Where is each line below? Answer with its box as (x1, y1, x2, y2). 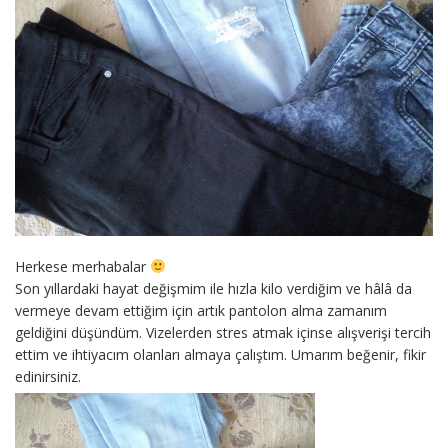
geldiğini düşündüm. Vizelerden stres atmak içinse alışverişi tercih (15, 322, 431, 342)
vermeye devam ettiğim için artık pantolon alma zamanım (15, 300, 387, 320)
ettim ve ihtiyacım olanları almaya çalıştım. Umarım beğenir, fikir (15, 344, 426, 364)
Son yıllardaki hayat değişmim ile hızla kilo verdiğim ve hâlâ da (15, 278, 412, 298)
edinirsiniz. (15, 366, 81, 386)
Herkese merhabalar (15, 256, 150, 276)
